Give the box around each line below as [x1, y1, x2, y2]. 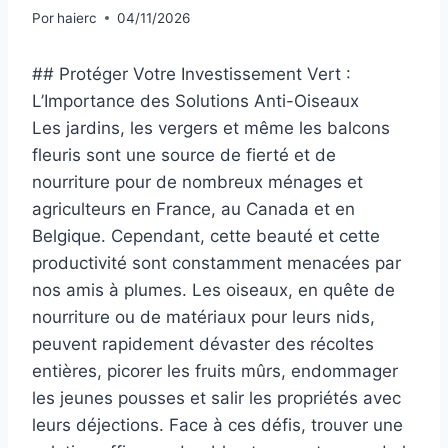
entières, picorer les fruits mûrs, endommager [32, 360, 398, 381]
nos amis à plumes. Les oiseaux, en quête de [32, 279, 395, 300]
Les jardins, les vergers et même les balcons [32, 117, 390, 138]
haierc [57, 9, 98, 26]
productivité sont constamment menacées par [32, 252, 401, 273]
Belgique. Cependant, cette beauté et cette [32, 225, 380, 246]
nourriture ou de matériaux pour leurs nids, [32, 306, 375, 327]
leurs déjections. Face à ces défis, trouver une [32, 414, 403, 435]
